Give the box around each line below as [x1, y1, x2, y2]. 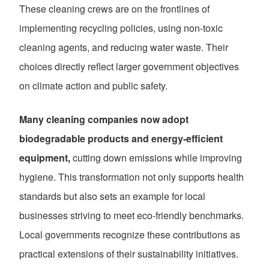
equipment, [19, 151, 70, 165]
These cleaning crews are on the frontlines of [19, 2, 210, 16]
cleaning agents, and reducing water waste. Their [19, 40, 228, 55]
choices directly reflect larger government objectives [19, 59, 239, 74]
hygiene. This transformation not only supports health [19, 170, 244, 184]
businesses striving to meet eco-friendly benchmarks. [19, 208, 244, 223]
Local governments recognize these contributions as [19, 228, 240, 242]
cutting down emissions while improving [70, 151, 242, 165]
